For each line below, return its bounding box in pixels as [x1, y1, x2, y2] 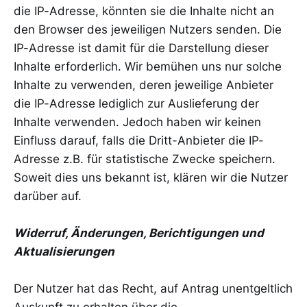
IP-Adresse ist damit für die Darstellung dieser [14, 40, 269, 55]
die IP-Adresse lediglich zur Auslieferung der [14, 96, 259, 110]
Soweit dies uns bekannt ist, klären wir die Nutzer [14, 170, 288, 184]
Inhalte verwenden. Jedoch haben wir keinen [14, 114, 261, 129]
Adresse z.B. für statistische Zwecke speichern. [14, 151, 275, 166]
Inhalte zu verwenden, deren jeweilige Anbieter [14, 77, 273, 92]
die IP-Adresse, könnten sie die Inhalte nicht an [14, 3, 274, 18]
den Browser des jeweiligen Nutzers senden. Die [14, 22, 282, 36]
